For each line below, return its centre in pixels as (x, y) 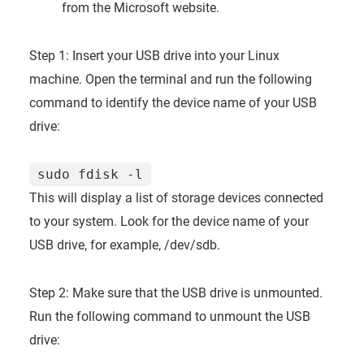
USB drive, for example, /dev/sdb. (124, 245)
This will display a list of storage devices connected (176, 197)
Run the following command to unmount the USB (169, 316)
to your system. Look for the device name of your (169, 221)
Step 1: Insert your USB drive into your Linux (154, 55)
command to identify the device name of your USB (173, 102)
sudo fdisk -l (90, 174)
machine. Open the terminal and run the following (170, 79)
